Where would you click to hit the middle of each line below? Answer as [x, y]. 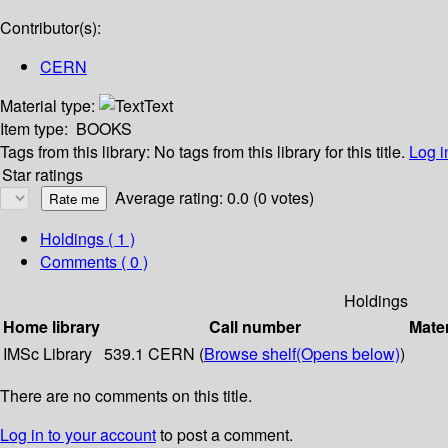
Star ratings [42, 175]
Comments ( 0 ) [94, 262]
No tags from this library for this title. [279, 152]
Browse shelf [250, 354]
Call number [254, 327]
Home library [51, 327]
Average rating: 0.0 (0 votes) [214, 198]
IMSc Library [47, 354]
